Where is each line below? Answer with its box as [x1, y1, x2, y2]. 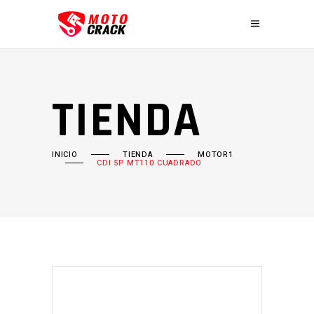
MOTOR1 [197, 149, 233, 161]
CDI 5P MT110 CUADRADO [97, 157, 203, 169]
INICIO [52, 149, 78, 161]
